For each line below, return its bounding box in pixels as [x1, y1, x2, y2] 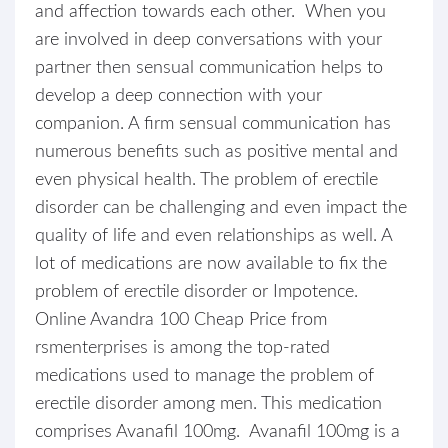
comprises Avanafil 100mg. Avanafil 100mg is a [35, 423, 400, 441]
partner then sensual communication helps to [35, 59, 383, 77]
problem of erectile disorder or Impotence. [35, 283, 358, 301]
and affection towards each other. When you [35, 3, 386, 21]
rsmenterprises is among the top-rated [35, 339, 330, 357]
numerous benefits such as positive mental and [35, 143, 398, 161]
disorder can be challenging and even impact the [35, 199, 407, 217]
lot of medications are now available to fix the [35, 255, 387, 273]
